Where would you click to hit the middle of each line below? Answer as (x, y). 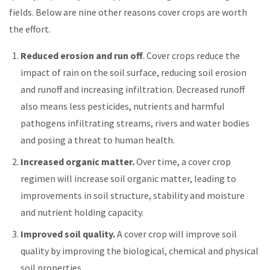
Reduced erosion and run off (82, 55)
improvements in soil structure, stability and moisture (133, 195)
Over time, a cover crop (183, 161)
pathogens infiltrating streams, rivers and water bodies (135, 123)
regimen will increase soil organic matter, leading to (129, 178)
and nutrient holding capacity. (82, 212)
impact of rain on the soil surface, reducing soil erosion (134, 72)
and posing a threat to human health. (98, 140)
